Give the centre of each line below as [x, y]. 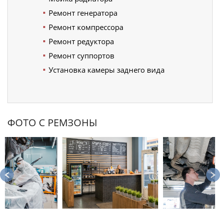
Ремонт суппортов [82, 55]
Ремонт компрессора [86, 27]
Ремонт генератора [83, 13]
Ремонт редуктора [81, 41]
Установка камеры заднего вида [107, 69]
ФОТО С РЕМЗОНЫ [52, 122]
